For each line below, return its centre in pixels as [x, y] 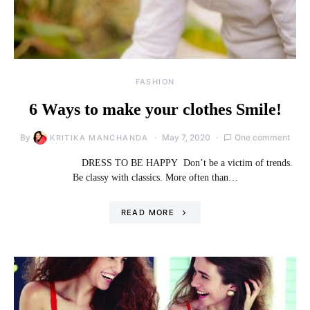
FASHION [155, 81]
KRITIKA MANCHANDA [99, 137]
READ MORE [147, 212]
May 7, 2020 [186, 137]
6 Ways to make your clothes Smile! [155, 109]
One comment [262, 137]
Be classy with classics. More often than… [155, 177]
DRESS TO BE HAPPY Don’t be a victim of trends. [155, 163]
